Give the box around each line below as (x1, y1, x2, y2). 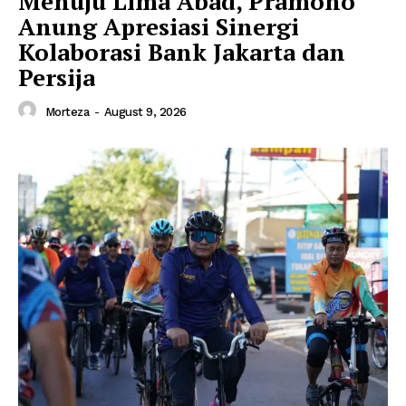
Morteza (44, 104, 89, 119)
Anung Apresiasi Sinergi (18, 11, 299, 43)
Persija (18, 62, 95, 93)
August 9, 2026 (103, 104, 187, 119)
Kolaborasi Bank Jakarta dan (18, 36, 345, 68)
